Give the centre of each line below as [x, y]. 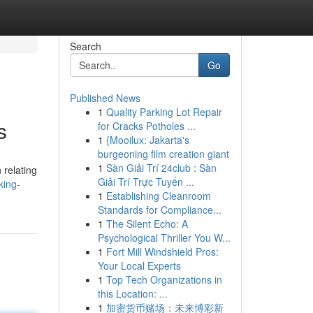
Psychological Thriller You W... [164, 238]
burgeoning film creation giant [163, 154]
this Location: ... [132, 293]
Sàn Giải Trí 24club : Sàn [161, 168]
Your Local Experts [139, 265]
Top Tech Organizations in [164, 279]
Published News [105, 98]
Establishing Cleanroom [158, 196]
